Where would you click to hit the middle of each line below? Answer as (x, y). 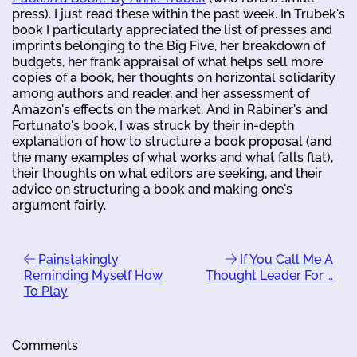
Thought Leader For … (269, 275)
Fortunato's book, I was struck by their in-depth (153, 125)
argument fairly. (59, 205)
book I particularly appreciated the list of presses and (172, 29)
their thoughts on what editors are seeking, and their (167, 173)
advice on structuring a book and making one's (152, 189)
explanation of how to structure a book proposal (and (172, 141)
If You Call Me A (285, 259)
